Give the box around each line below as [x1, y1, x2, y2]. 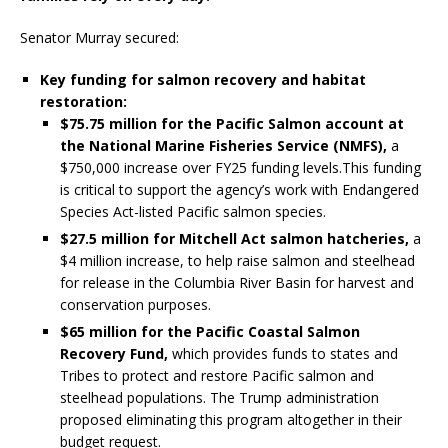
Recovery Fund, [60, 344, 168, 364]
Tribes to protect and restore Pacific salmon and [60, 366, 374, 386]
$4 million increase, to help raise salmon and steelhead [60, 251, 415, 271]
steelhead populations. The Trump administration [60, 388, 379, 408]
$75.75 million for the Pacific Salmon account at [60, 114, 404, 134]
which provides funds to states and [168, 344, 398, 364]
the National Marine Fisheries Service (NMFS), [60, 136, 391, 156]
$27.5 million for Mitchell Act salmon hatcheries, [60, 229, 409, 249]
